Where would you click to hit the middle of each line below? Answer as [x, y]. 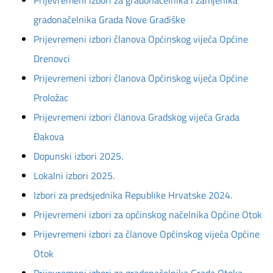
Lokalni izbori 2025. [74, 175]
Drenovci [52, 58]
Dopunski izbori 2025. [78, 156]
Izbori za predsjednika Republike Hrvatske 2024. [133, 195]
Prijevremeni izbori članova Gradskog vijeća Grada [136, 117]
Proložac [51, 97]
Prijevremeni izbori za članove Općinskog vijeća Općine [147, 234]
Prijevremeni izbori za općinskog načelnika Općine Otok [148, 214]
